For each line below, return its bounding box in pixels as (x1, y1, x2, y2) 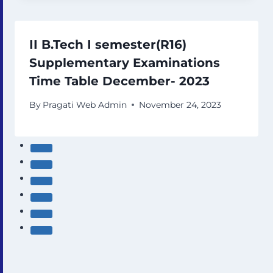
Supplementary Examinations (29, 55, 220, 71)
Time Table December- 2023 (29, 74, 210, 89)
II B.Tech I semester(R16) (29, 37, 186, 52)
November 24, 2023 (139, 99, 222, 110)
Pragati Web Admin (43, 99, 127, 110)
